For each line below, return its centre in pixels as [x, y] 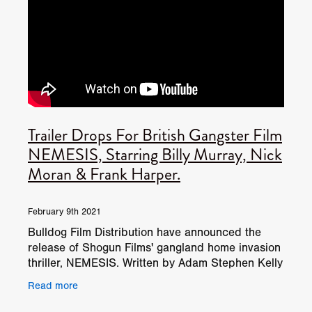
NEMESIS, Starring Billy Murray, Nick [155, 155]
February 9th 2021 [64, 212]
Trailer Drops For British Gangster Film [155, 135]
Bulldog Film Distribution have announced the [145, 233]
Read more [53, 286]
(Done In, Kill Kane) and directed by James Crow [153, 279]
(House [46, 294]
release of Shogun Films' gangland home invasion [154, 248]
